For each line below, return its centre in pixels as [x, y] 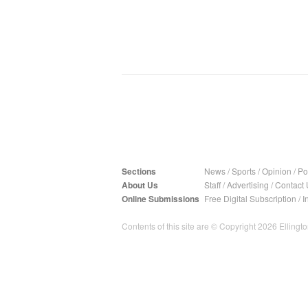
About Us [140, 185]
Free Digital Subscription [250, 198]
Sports [244, 171]
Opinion [277, 171]
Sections [139, 171]
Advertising [248, 185]
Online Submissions [161, 199]
